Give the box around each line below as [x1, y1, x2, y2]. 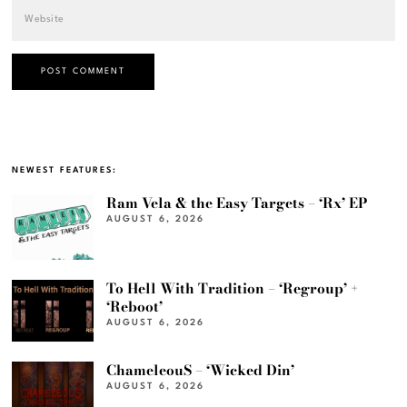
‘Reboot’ [106, 296, 164, 318]
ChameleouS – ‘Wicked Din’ [106, 359, 295, 381]
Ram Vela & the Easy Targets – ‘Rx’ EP [106, 193, 369, 214]
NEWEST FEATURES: [12, 166, 118, 175]
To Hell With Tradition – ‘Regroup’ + [106, 278, 359, 300]
